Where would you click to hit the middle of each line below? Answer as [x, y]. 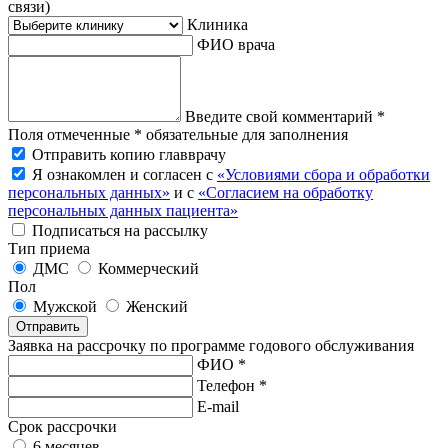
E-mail [218, 406]
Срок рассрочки [62, 426]
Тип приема [49, 248]
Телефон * [232, 385]
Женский [157, 306]
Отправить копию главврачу [129, 154]
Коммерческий [148, 268]
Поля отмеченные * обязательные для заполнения [178, 134]
